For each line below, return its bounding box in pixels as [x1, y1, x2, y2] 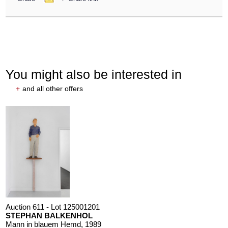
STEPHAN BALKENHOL [6, 211, 93, 220]
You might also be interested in [6, 67, 182, 81]
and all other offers [22, 84, 83, 93]
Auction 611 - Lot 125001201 [6, 202, 100, 211]
